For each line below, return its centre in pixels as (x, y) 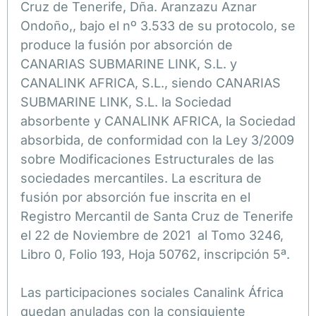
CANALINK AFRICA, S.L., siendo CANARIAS (151, 83)
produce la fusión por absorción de (127, 44)
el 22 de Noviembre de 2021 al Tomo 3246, (152, 235)
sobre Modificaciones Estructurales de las (147, 159)
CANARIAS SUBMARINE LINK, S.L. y (129, 63)
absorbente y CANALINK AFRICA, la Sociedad (158, 121)
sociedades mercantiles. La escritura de (141, 178)
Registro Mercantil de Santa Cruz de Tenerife (157, 216)
